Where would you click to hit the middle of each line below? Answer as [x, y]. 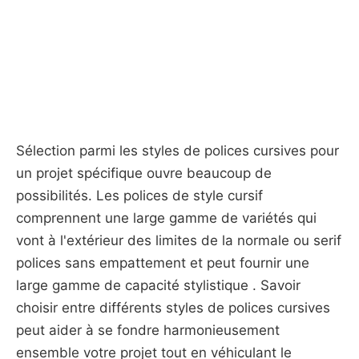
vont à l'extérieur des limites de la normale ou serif [179, 240]
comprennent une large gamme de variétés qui [166, 218]
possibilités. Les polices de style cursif [139, 196]
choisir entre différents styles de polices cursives [173, 308]
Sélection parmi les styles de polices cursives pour [177, 151]
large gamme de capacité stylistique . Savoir [158, 285]
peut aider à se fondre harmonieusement [148, 330]
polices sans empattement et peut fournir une [163, 263]
